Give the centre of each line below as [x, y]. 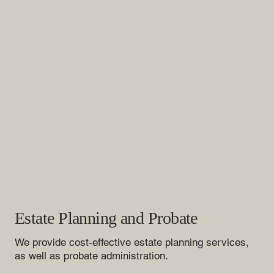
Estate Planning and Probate [106, 218]
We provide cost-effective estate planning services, [132, 243]
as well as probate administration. [91, 256]
